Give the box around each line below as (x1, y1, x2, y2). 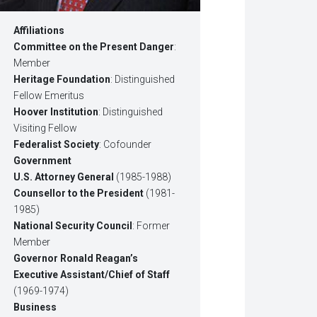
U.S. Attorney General (13, 171, 115, 183)
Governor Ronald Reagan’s (13, 253, 139, 265)
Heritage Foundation (13, 74, 111, 86)
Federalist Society (13, 139, 100, 151)
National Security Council (13, 220, 133, 232)
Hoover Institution (13, 106, 99, 118)
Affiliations (13, 25, 65, 37)
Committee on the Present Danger (13, 41, 175, 53)
